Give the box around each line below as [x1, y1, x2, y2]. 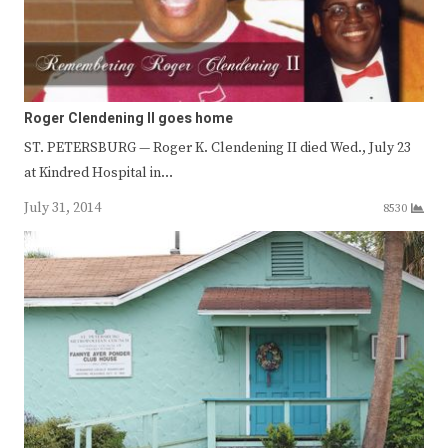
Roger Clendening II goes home [24, 107, 233, 129]
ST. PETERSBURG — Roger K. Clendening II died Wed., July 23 [24, 138, 411, 157]
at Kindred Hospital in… [24, 163, 173, 182]
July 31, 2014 [24, 198, 101, 217]
